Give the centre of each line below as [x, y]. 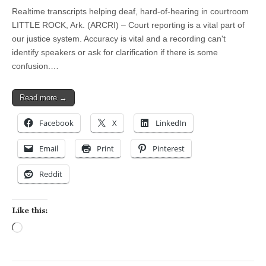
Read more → [43, 98]
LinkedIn [171, 123]
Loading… [42, 229]
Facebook [56, 123]
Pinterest [169, 149]
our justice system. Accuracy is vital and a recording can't [119, 39]
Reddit [51, 174]
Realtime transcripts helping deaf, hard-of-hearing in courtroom [130, 12]
